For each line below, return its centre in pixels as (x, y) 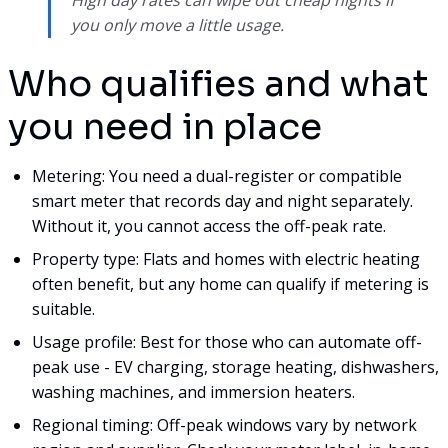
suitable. (63, 308)
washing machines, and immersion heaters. (193, 391)
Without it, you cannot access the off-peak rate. (209, 225)
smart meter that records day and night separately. (222, 200)
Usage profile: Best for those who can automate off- (227, 341)
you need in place (165, 126)
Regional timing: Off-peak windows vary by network (224, 424)
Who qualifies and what (218, 83)
